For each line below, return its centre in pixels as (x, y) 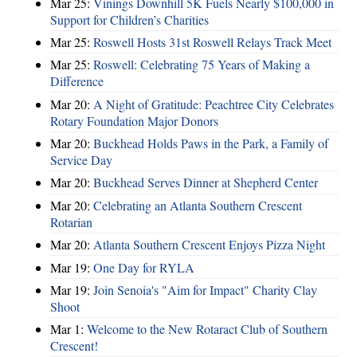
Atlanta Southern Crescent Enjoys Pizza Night (209, 245)
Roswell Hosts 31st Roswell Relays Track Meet (212, 41)
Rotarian (71, 222)
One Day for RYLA (144, 267)
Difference (77, 81)
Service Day (81, 160)
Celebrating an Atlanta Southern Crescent (198, 205)
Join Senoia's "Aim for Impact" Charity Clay (205, 289)
